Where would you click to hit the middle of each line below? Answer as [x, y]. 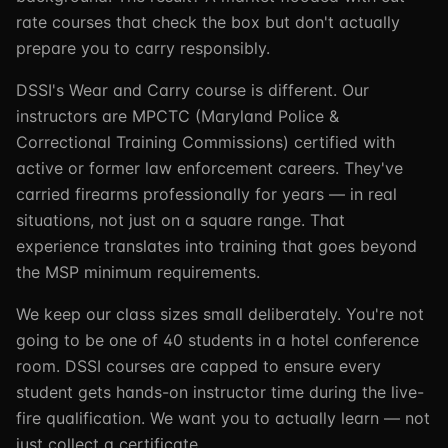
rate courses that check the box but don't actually [208, 22]
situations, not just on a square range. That [180, 220]
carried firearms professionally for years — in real [206, 194]
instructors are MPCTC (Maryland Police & [177, 116]
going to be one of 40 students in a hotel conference [217, 340]
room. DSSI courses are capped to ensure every [198, 366]
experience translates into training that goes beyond [216, 246]
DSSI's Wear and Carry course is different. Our [192, 90]
